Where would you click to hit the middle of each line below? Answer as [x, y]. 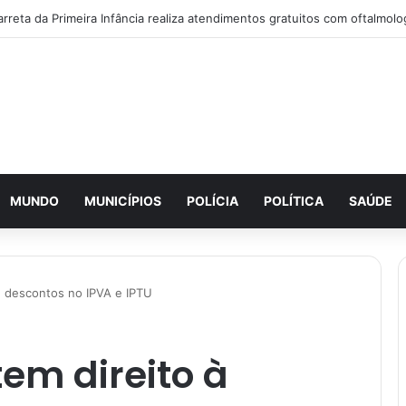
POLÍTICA [294, 201]
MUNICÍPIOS [123, 201]
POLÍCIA [213, 201]
